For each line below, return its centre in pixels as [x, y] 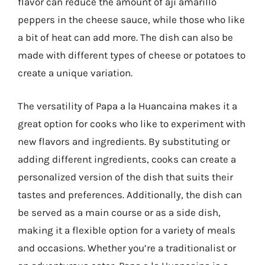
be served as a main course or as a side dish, [119, 212]
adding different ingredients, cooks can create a [127, 159]
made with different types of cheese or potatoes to [132, 55]
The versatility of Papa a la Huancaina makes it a [127, 106]
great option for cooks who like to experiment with [132, 123]
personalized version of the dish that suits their [125, 177]
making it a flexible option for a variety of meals [127, 230]
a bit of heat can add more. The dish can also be [125, 37]
